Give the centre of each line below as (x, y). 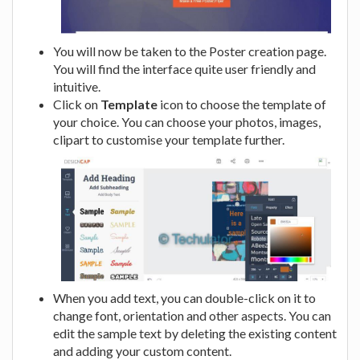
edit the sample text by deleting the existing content (195, 333)
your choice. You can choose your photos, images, (187, 122)
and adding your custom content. (142, 350)
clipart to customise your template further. (169, 140)
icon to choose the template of (242, 104)
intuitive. (77, 87)
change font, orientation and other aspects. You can (192, 315)
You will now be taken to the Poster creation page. (190, 51)
